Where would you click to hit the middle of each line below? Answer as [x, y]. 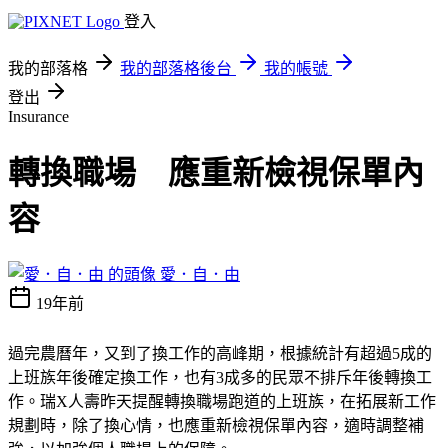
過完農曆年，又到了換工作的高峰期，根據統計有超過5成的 [220, 353]
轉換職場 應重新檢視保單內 [216, 173]
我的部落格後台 [176, 68]
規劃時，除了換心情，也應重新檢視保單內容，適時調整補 [216, 425]
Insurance [38, 116]
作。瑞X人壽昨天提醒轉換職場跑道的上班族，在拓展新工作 [222, 401]
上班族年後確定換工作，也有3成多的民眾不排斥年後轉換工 [220, 377]
